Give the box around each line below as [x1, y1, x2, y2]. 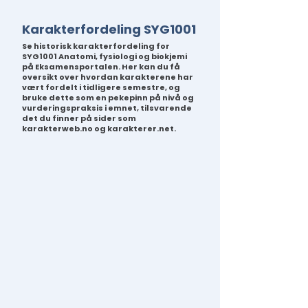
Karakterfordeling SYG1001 [22, 21, 196, 38]
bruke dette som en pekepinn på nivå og [22, 92, 194, 103]
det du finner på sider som [22, 113, 136, 124]
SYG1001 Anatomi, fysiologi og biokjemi [22, 51, 187, 62]
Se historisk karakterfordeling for [22, 41, 170, 52]
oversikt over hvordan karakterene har [22, 71, 193, 82]
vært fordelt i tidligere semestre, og [22, 82, 180, 93]
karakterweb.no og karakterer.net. [22, 123, 176, 134]
